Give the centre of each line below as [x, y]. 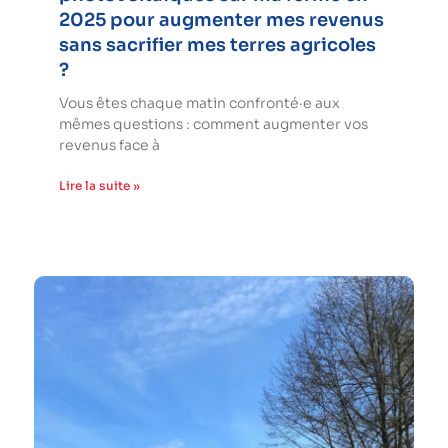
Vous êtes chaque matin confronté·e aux [199, 103]
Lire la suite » [99, 186]
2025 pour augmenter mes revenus [221, 20]
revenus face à [109, 145]
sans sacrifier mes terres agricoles [217, 45]
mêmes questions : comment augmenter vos [213, 124]
